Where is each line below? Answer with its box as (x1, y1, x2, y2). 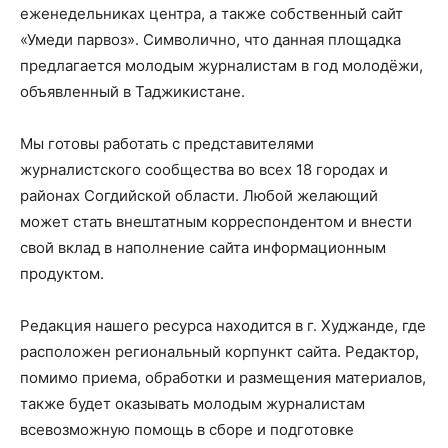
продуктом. (20, 264, 104, 284)
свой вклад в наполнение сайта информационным (20, 238, 386, 258)
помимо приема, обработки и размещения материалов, (20, 368, 426, 388)
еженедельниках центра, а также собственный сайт (20, 4, 403, 24)
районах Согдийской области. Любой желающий (20, 186, 378, 206)
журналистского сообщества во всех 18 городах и (20, 160, 388, 180)
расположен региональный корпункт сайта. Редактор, (20, 342, 419, 362)
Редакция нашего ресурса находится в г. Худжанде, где (20, 316, 426, 336)
